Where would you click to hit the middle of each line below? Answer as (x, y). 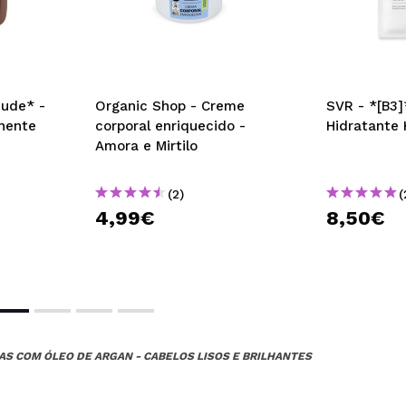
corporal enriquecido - (170, 126)
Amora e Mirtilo (146, 146)
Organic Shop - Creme (170, 106)
